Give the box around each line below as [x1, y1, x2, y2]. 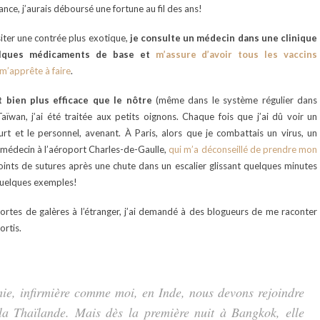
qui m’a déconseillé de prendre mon [169, 143, 318, 155]
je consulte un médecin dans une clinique [129, 31, 318, 44]
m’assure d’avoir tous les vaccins [155, 48, 317, 60]
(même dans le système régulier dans [151, 94, 318, 106]
